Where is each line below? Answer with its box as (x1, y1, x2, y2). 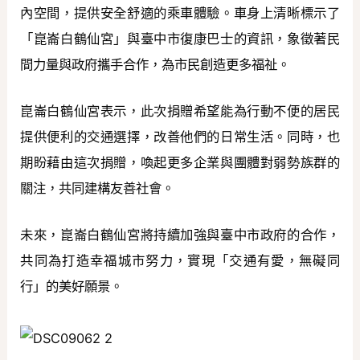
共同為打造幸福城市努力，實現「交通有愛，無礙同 (20, 252, 340, 269)
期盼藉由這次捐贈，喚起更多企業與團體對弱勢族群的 (20, 154, 340, 171)
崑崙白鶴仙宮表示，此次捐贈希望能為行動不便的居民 (20, 103, 340, 120)
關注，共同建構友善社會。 (20, 180, 175, 197)
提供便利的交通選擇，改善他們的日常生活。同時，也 (20, 129, 340, 145)
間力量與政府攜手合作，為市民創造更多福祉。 (20, 55, 291, 72)
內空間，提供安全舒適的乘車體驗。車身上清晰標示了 (20, 4, 340, 21)
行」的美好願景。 (20, 278, 124, 295)
